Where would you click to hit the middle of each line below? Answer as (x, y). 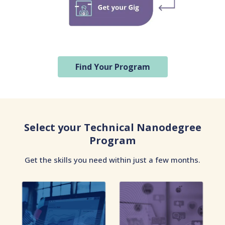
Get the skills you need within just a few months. (113, 160)
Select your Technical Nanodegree (113, 128)
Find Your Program (113, 67)
